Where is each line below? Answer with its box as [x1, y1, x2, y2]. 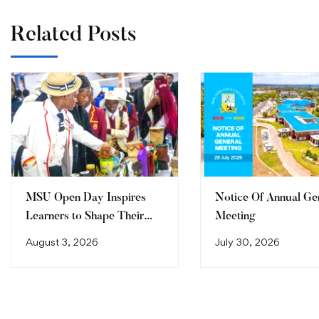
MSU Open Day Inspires [26, 192, 146, 204]
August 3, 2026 [26, 236, 98, 249]
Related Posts [11, 25, 137, 47]
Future [26, 229, 58, 241]
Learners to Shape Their [26, 211, 144, 223]
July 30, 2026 [215, 236, 280, 249]
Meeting [215, 211, 256, 223]
